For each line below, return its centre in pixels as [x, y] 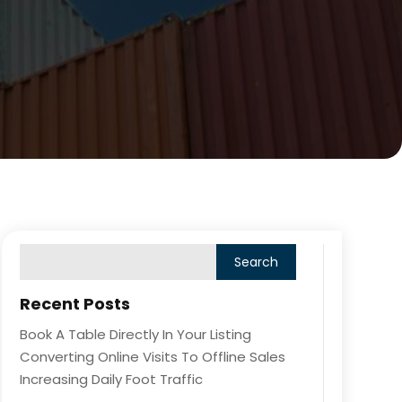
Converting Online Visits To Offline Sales [152, 357]
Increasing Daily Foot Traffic [111, 380]
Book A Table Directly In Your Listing [135, 335]
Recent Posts [74, 304]
